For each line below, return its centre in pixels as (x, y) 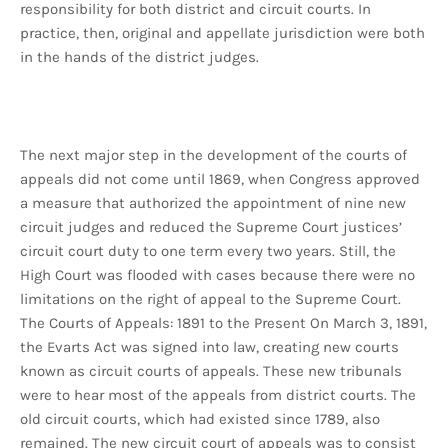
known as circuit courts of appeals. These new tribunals (211, 371)
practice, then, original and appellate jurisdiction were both (222, 33)
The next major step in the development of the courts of (213, 155)
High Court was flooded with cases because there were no (217, 275)
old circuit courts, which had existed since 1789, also (200, 419)
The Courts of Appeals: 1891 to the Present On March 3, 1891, (223, 323)
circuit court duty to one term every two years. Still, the (208, 251)
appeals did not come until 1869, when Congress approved (220, 179)
